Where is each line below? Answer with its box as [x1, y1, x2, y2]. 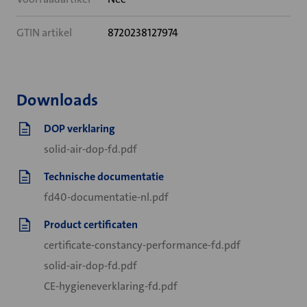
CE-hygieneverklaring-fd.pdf [44, 279, 177, 293]
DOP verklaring [44, 121, 115, 136]
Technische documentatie [44, 169, 164, 184]
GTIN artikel [16, 25, 72, 40]
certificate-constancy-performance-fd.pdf [44, 238, 241, 252]
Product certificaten [44, 217, 138, 232]
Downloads [16, 89, 99, 111]
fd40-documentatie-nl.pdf [44, 190, 169, 204]
